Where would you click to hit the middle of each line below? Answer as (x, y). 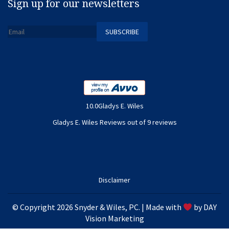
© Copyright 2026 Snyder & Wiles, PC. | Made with (97, 207)
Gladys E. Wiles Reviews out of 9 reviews (114, 122)
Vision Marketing (114, 218)
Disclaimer (114, 180)
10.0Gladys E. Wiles (114, 106)
